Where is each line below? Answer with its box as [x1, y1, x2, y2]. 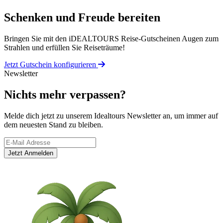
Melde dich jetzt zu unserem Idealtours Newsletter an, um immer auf [4, 111, 218, 120]
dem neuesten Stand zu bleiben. [4, 120, 103, 129]
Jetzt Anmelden [8, 149, 53, 157]
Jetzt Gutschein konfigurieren [4, 60, 96, 69]
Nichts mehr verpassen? [4, 88, 126, 101]
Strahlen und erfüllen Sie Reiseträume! [4, 43, 125, 52]
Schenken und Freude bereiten [4, 11, 160, 24]
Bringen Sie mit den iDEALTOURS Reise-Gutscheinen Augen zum [4, 34, 219, 43]
